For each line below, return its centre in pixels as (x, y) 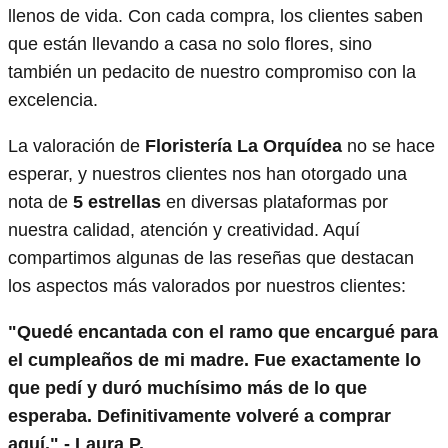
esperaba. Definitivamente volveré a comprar (199, 415)
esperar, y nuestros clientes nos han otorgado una (207, 173)
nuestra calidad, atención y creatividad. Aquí (184, 229)
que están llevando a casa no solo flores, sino (190, 43)
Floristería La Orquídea (243, 145)
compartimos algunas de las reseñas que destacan (211, 257)
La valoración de (76, 145)
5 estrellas (117, 201)
